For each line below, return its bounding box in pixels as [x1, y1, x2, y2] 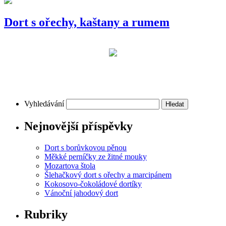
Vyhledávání [24, 99, 64, 108]
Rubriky [24, 208, 68, 221]
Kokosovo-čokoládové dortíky [44, 180, 142, 189]
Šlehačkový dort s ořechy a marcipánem [44, 171, 172, 180]
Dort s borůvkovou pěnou [44, 143, 127, 152]
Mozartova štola [44, 161, 95, 171]
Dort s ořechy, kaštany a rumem [4, 16, 169, 29]
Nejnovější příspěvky [24, 120, 133, 133]
